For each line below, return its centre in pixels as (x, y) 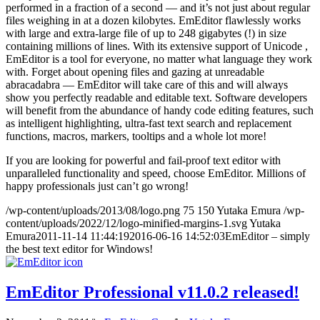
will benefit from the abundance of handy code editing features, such (160, 111)
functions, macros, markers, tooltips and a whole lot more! (136, 136)
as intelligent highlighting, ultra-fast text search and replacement (149, 124)
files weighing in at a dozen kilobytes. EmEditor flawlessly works (153, 21)
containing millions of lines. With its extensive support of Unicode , (157, 46)
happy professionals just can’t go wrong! (97, 186)
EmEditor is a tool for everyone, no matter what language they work (159, 59)
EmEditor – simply (267, 236)
